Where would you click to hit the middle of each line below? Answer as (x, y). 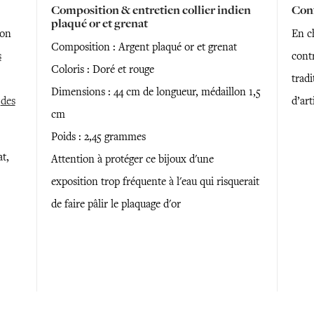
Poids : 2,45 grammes (98, 137)
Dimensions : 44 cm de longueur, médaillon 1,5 (156, 92)
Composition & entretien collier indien (151, 10)
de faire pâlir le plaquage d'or (116, 204)
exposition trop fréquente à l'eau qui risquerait (155, 182)
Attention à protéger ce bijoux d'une (132, 159)
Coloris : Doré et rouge (102, 69)
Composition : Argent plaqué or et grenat (144, 47)
